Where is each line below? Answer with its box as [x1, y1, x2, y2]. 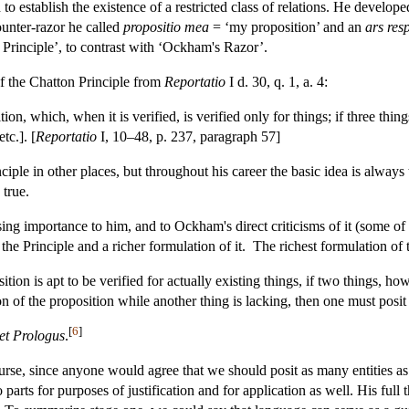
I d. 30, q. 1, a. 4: [225, 73, 328, 89]
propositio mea [123, 18, 209, 35]
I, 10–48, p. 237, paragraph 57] [97, 128, 280, 144]
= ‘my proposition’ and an [209, 18, 365, 35]
